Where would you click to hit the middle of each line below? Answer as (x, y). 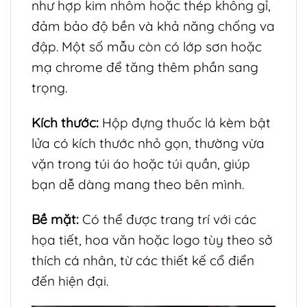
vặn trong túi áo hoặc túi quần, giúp (141, 164)
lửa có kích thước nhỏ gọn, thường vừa (148, 144)
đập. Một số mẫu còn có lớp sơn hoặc (147, 47)
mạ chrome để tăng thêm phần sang (145, 67)
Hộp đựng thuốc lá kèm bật (185, 123)
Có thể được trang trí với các (168, 219)
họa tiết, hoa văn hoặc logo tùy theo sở (152, 240)
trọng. (49, 88)
